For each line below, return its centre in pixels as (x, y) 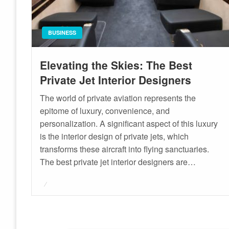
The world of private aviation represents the (118, 98)
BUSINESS (62, 33)
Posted (52, 182)
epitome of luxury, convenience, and (105, 111)
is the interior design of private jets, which (114, 136)
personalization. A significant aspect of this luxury (129, 124)
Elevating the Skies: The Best (116, 65)
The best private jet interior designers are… (118, 162)
